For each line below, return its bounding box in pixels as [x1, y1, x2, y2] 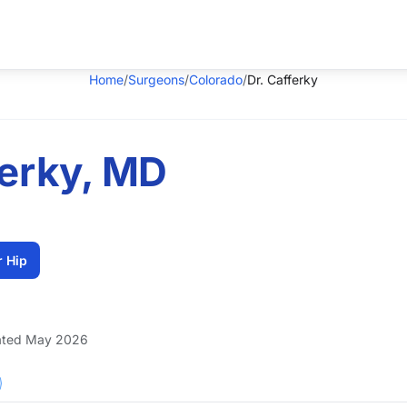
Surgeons [128, 72, 184, 87]
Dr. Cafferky [247, 72, 318, 87]
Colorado [189, 72, 243, 87]
